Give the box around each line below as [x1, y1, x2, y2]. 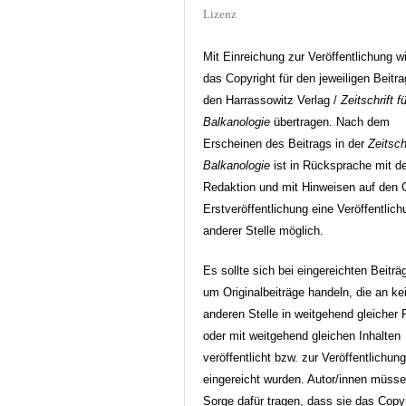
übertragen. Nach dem [274, 114, 391, 129]
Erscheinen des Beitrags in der [203, 136, 369, 150]
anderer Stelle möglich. [203, 223, 324, 237]
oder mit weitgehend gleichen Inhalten [203, 328, 401, 343]
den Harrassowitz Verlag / [203, 92, 342, 107]
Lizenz [203, 6, 237, 21]
